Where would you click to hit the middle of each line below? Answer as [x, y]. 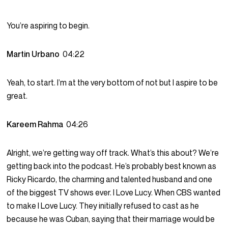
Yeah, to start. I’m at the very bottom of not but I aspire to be [112, 83]
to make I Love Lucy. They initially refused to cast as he [103, 206]
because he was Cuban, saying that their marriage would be [111, 219]
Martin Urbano [35, 54]
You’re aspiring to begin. [48, 26]
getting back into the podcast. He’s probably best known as [112, 166]
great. [17, 96]
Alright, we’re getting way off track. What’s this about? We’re [113, 153]
